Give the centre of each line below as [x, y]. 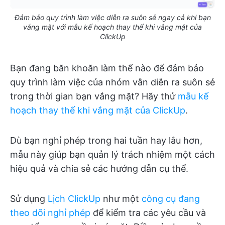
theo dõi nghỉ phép [50, 213]
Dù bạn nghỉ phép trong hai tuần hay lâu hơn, [106, 141]
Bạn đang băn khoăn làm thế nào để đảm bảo [107, 68]
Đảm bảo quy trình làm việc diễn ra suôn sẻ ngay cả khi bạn [113, 18]
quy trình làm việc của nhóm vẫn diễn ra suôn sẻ [113, 82]
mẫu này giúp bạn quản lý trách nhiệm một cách [113, 155]
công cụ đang [171, 199]
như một [121, 199]
